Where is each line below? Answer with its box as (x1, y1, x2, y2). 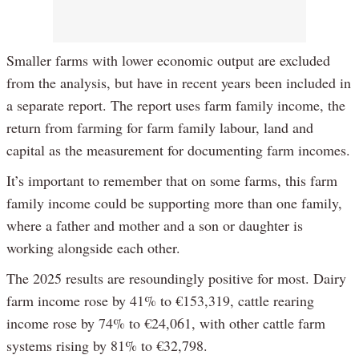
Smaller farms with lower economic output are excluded (6, 50, 330, 70)
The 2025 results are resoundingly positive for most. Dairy (6, 268, 346, 288)
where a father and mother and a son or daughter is (6, 215, 303, 235)
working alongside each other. (6, 237, 180, 257)
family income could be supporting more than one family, (6, 192, 342, 212)
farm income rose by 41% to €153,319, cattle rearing (6, 290, 314, 310)
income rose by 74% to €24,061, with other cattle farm (6, 313, 325, 333)
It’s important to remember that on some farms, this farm (6, 170, 337, 190)
